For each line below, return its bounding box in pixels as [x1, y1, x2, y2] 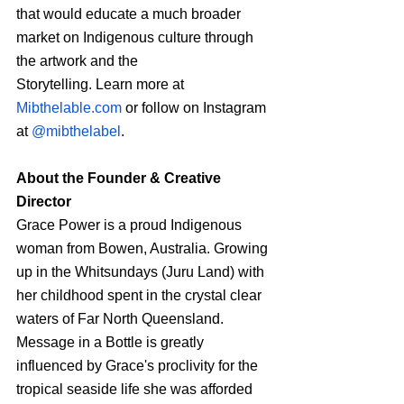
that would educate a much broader [16, 5, 244, 22]
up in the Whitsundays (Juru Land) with [16, 263, 268, 280]
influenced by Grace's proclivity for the [16, 357, 262, 373]
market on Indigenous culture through [16, 29, 257, 45]
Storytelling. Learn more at [16, 76, 188, 92]
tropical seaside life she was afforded [16, 381, 256, 397]
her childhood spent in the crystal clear [16, 287, 265, 303]
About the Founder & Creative [16, 170, 225, 186]
